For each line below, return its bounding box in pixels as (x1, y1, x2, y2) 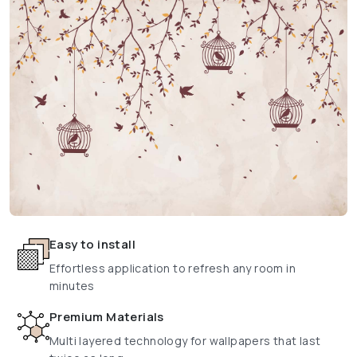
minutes (49, 278, 95, 294)
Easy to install (49, 236, 135, 253)
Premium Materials (49, 308, 164, 326)
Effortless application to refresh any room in (49, 261, 296, 277)
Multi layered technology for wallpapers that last (49, 333, 321, 349)
